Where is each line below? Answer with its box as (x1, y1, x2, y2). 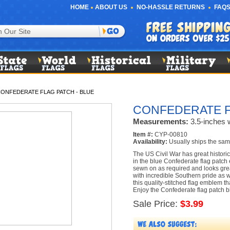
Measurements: (132, 117, 188, 126)
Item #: (132, 131, 153, 138)
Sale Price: (132, 199, 180, 209)
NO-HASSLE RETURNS (137, 4, 205, 11)
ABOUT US (95, 4, 127, 11)
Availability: (132, 138, 167, 145)
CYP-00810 (152, 131, 187, 138)
